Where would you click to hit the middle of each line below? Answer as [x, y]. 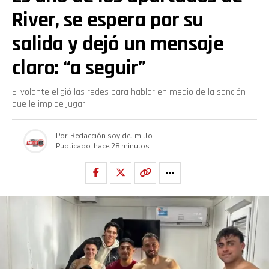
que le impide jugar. [50, 104]
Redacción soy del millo [111, 136]
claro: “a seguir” [79, 68]
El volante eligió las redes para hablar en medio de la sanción [129, 92]
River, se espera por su [108, 20]
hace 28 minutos [121, 146]
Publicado [73, 146]
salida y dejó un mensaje [118, 44]
